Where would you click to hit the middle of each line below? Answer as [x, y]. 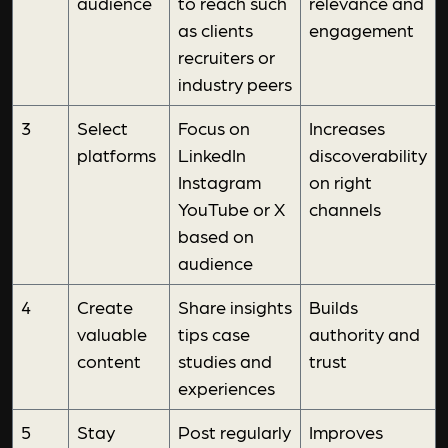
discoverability [368, 155]
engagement [361, 30]
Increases [347, 128]
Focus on [214, 128]
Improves [346, 432]
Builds [333, 307]
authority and [364, 334]
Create [105, 307]
